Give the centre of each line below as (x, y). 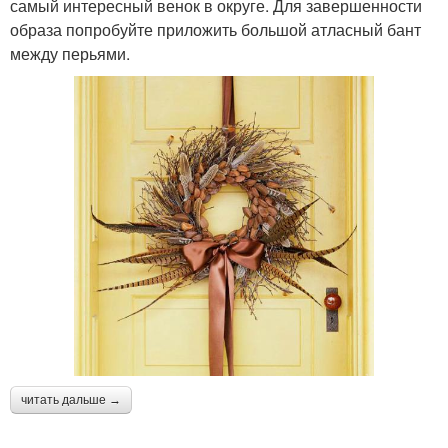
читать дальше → (71, 400)
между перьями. (70, 54)
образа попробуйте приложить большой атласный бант (215, 30)
